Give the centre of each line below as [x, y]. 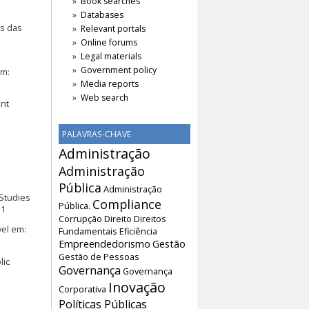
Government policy [119, 70]
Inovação [137, 287]
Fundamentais [88, 231]
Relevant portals [113, 28]
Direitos [150, 219]
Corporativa [82, 289]
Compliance [127, 204]
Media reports [110, 83]
